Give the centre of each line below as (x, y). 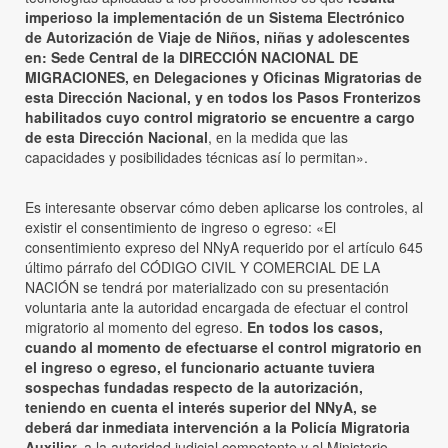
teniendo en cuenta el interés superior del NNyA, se (201, 407)
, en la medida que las (278, 137)
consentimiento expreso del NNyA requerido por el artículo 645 (224, 247)
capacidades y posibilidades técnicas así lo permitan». (196, 157)
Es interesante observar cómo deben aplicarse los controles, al (224, 207)
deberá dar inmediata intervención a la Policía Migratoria (217, 427)
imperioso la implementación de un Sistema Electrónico (215, 17)
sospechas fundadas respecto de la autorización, (194, 387)
